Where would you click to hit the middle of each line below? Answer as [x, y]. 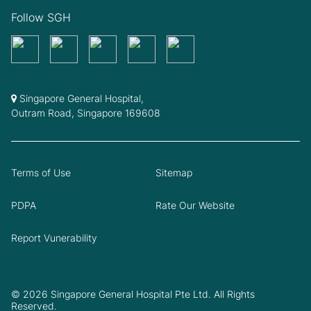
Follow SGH [41, 17]
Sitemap [174, 172]
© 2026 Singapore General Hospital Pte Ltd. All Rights [133, 294]
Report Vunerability [54, 237]
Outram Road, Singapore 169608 [86, 112]
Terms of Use [41, 172]
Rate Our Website [195, 205]
